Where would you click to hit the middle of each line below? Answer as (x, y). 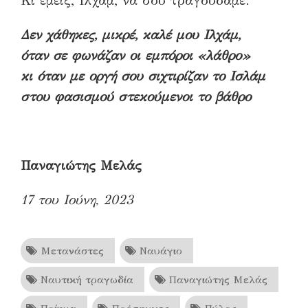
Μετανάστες (70, 250)
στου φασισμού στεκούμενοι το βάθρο (136, 96)
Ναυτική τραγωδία (85, 279)
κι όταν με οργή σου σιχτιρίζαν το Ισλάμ (143, 76)
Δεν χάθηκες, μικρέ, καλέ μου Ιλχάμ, (131, 34)
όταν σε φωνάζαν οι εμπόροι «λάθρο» (135, 55)
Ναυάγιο (159, 250)
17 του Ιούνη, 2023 (77, 199)
